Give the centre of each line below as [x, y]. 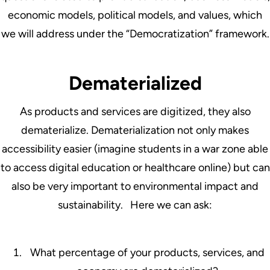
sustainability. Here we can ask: [135, 205]
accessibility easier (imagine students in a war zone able [135, 149]
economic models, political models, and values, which [135, 15]
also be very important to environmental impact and [135, 186]
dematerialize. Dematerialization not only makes [135, 130]
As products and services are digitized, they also [135, 111]
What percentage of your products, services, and [147, 252]
